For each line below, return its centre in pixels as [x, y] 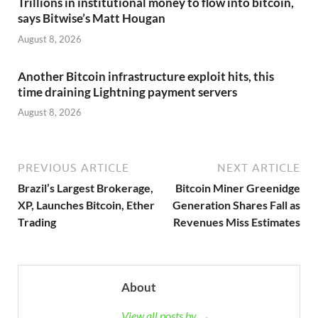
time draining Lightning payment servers [127, 92]
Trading [37, 222]
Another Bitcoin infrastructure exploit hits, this [146, 76]
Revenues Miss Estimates [237, 222]
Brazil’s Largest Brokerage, [86, 188]
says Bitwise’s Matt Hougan [92, 18]
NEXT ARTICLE [259, 168]
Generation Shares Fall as [236, 205]
